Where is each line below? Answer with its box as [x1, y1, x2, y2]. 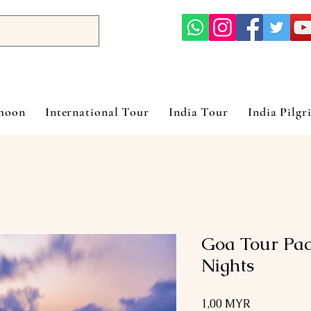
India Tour [169, 103, 229, 119]
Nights [201, 253, 254, 277]
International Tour [44, 103, 150, 119]
